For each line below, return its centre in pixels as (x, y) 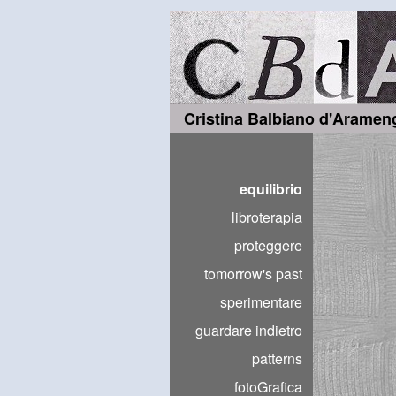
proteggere (268, 245)
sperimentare (261, 302)
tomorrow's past (253, 274)
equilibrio (271, 189)
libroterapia (267, 217)
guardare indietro (249, 330)
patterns (277, 358)
